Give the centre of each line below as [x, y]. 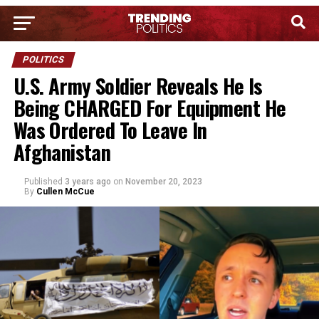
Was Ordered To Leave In [110, 130]
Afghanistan [62, 152]
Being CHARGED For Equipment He [150, 108]
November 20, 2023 [163, 182]
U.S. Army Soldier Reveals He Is [138, 85]
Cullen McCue [65, 192]
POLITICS [43, 59]
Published [43, 182]
